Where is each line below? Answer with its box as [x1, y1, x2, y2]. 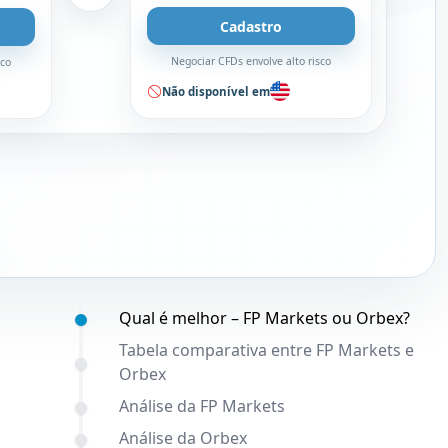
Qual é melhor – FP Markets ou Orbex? [118, 307, 410, 329]
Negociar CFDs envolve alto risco [171, 54, 332, 68]
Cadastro [220, 16, 283, 36]
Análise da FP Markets [118, 395, 285, 417]
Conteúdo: [5, 303, 93, 327]
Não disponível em [162, 83, 271, 99]
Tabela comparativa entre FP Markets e [118, 339, 414, 361]
